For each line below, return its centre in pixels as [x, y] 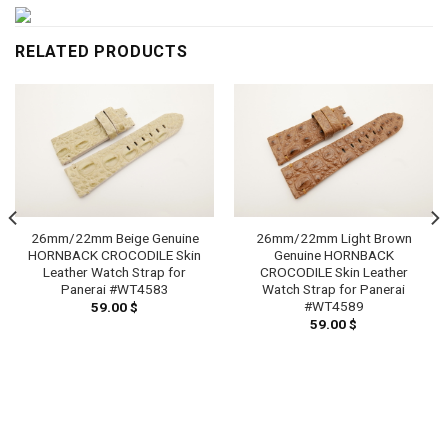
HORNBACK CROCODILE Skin [114, 254]
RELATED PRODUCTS [101, 52]
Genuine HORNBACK [333, 254]
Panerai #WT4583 [114, 288]
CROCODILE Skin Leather [333, 271]
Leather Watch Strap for [114, 271]
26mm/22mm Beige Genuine [114, 237]
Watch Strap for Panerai [333, 288]
